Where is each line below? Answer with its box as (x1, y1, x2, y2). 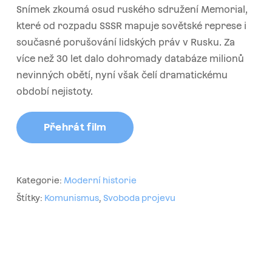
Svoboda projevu (103, 193, 175, 203)
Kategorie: (16, 175, 64, 186)
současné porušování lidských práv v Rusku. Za (16, 36, 235, 47)
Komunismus (44, 193, 99, 203)
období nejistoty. (16, 86, 93, 97)
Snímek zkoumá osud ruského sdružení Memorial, (16, 4, 248, 15)
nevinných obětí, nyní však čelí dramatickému (16, 69, 228, 80)
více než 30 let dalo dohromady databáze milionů (16, 53, 244, 64)
